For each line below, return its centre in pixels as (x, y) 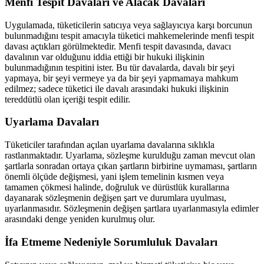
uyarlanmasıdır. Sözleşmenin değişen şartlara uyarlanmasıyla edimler (132, 209)
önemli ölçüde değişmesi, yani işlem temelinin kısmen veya (114, 177)
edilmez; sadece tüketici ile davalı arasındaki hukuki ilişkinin (117, 88)
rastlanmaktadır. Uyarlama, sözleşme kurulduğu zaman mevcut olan (130, 156)
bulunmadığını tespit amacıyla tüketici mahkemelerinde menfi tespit (129, 35)
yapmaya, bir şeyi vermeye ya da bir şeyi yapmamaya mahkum (121, 78)
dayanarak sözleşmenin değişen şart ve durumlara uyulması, (115, 198)
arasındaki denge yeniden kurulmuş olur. (80, 219)
